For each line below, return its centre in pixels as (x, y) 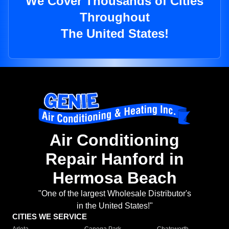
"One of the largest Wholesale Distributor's (114, 194)
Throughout (114, 17)
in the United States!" (114, 206)
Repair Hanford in (114, 159)
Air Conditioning (114, 140)
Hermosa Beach (114, 178)
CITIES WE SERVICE (50, 217)
